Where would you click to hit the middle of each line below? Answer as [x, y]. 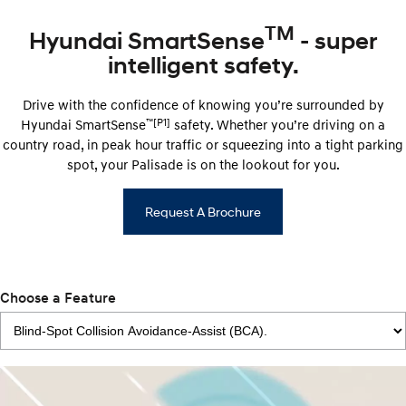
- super [336, 40]
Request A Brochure [203, 212]
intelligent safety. [203, 66]
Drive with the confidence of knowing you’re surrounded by [203, 105]
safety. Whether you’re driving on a [278, 125]
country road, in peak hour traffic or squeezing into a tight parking [203, 145]
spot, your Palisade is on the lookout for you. [203, 164]
